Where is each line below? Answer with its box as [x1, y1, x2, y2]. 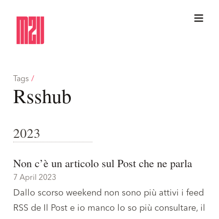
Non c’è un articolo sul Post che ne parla [13, 155, 192, 170]
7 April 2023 [13, 174, 56, 182]
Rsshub [13, 82, 71, 109]
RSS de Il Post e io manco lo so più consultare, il [13, 203, 205, 213]
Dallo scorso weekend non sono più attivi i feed [13, 188, 204, 197]
